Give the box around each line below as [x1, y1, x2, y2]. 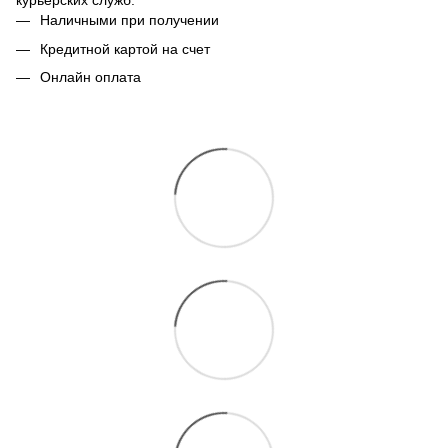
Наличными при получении [40, 12, 219, 29]
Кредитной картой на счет [40, 40, 210, 57]
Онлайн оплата [40, 69, 141, 86]
